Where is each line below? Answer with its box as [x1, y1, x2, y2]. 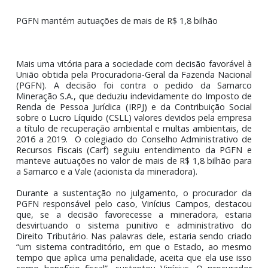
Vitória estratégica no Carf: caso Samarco [18, 19, 225, 33]
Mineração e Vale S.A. [18, 33, 124, 48]
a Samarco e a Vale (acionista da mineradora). [18, 243, 220, 256]
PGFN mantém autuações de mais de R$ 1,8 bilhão [18, 75, 242, 89]
